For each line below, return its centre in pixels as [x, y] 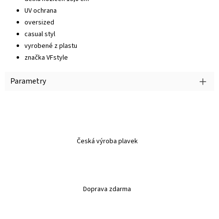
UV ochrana [41, 11]
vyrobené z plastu [51, 46]
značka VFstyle [46, 58]
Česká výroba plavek [107, 142]
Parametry [28, 81]
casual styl [40, 34]
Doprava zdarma [107, 189]
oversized [39, 23]
